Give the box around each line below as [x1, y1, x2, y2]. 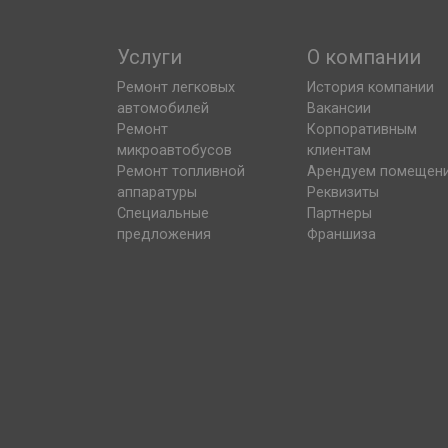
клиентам [307, 142, 371, 160]
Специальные [117, 205, 209, 223]
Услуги [117, 45, 182, 70]
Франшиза [307, 226, 376, 244]
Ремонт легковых [117, 79, 235, 97]
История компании [307, 79, 434, 97]
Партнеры [307, 205, 372, 223]
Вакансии [307, 100, 371, 118]
